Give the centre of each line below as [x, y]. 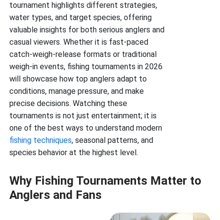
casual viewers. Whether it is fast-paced [79, 42]
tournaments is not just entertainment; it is [83, 116]
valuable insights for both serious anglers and [87, 30]
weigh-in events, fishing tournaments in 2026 [86, 67]
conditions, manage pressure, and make [77, 91]
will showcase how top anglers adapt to [78, 79]
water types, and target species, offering [81, 17]
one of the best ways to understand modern [86, 128]
